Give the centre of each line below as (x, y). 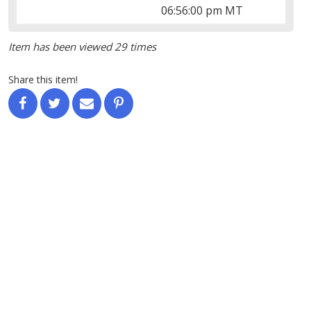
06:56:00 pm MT (202, 10)
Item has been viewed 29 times (82, 46)
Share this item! (43, 79)
